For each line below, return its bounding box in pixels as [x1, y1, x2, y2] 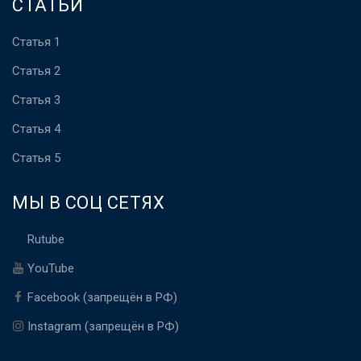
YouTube [27, 261, 74, 276]
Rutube [27, 232, 64, 247]
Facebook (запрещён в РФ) [27, 290, 177, 305]
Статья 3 [12, 93, 60, 107]
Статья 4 [12, 122, 60, 136]
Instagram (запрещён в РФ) [27, 319, 179, 334]
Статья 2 [12, 64, 60, 78]
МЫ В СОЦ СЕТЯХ [12, 193, 164, 213]
